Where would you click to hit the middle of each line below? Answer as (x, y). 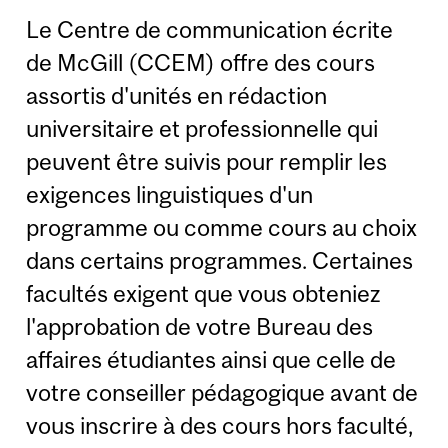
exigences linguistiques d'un (170, 194)
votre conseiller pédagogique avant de (222, 392)
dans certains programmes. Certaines (220, 260)
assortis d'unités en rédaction (177, 95)
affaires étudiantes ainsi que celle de (211, 359)
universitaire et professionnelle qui (202, 128)
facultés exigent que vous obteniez (203, 293)
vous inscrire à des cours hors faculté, (220, 425)
